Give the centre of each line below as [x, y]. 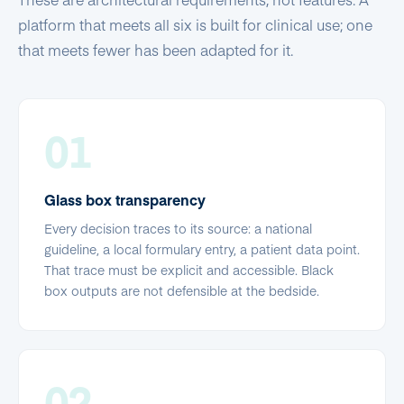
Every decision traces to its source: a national [178, 228]
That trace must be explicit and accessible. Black [189, 270]
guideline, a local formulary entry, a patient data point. [202, 249]
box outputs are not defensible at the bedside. [182, 290]
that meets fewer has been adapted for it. [156, 50]
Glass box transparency [125, 199]
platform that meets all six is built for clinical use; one [195, 24]
